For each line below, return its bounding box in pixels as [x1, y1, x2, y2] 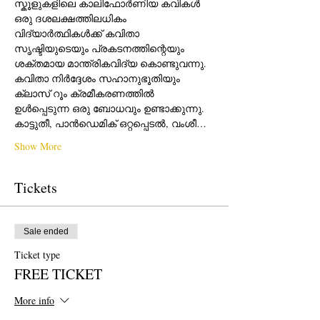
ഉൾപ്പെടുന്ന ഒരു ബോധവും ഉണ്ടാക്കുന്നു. [14, 101, 211, 115]
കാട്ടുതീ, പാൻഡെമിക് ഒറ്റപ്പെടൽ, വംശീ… [14, 116, 206, 130]
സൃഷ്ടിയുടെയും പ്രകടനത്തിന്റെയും [14, 41, 187, 55]
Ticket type [14, 248, 60, 261]
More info [14, 293, 54, 307]
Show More [14, 139, 61, 153]
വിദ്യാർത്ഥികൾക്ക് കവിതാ [14, 26, 142, 40]
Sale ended [24, 226, 69, 236]
